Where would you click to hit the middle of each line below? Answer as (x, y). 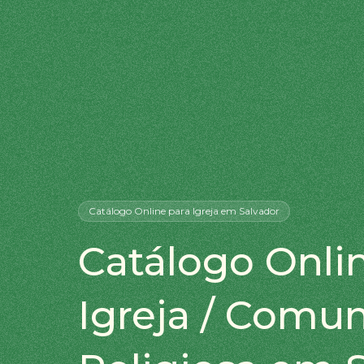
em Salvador (249, 210)
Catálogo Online (127, 210)
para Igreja (192, 210)
